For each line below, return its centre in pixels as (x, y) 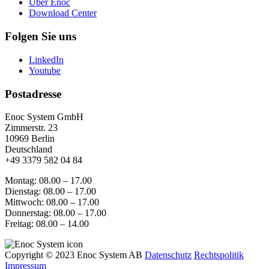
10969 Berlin (30, 139)
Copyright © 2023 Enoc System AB (74, 255)
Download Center (63, 13)
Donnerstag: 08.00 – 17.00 (56, 213)
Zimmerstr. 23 (31, 128)
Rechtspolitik (219, 255)
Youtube (45, 70)
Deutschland (29, 150)
